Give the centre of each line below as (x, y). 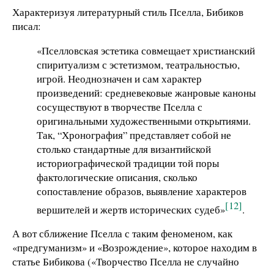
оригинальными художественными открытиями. (144, 121)
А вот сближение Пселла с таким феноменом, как (122, 234)
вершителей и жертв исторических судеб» (131, 209)
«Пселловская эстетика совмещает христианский (146, 50)
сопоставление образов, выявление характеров (142, 191)
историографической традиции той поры (128, 163)
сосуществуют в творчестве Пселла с (120, 107)
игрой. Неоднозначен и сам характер (119, 79)
